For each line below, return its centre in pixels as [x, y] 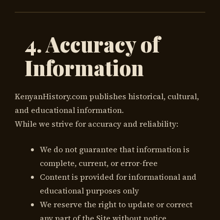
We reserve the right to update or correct [116, 204]
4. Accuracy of [92, 44]
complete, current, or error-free [99, 163]
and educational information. [69, 110]
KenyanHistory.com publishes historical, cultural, [107, 96]
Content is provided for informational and [118, 177]
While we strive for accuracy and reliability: [96, 124]
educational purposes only [89, 190]
